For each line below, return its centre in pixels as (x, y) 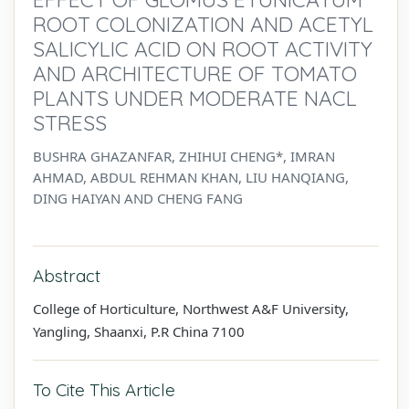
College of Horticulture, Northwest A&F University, (191, 308)
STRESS (70, 122)
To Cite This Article (104, 389)
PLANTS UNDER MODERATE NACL (195, 98)
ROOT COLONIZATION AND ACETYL (203, 24)
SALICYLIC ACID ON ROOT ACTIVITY (203, 48)
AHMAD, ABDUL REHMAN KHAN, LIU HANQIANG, (191, 177)
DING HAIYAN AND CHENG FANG (138, 198)
